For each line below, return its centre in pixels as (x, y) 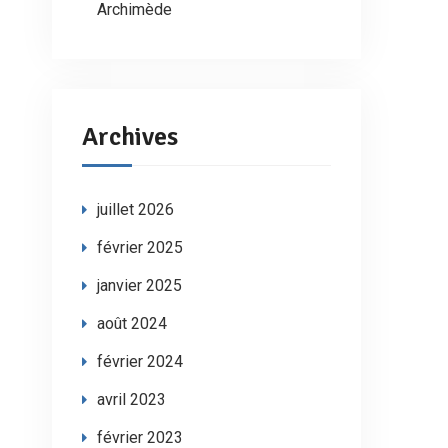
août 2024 (132, 323)
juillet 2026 (135, 209)
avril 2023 (131, 399)
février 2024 (140, 361)
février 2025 (140, 247)
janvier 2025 (139, 285)
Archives (130, 137)
